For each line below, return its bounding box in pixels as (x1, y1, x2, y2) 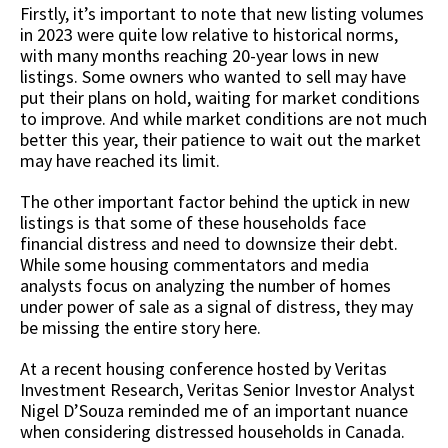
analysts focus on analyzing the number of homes (20, 273, 391, 297)
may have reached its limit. (20, 148, 224, 172)
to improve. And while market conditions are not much (20, 106, 427, 130)
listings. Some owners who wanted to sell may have (20, 64, 406, 88)
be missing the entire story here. (20, 315, 261, 339)
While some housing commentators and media (20, 252, 369, 276)
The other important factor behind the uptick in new (20, 189, 410, 213)
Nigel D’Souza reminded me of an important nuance (20, 398, 408, 422)
